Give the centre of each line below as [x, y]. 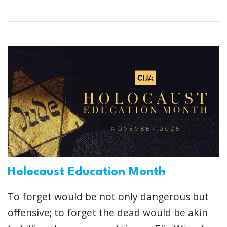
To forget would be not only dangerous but [108, 197]
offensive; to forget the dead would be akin [108, 213]
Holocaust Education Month [87, 173]
